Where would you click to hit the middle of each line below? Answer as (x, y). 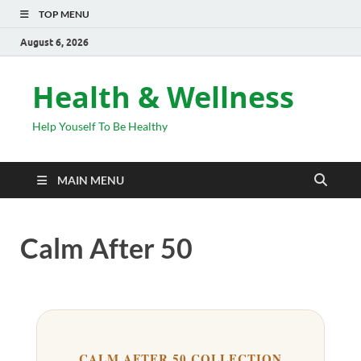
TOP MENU (64, 14)
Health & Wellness (163, 97)
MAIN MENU (91, 180)
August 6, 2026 (54, 42)
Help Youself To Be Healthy (100, 126)
